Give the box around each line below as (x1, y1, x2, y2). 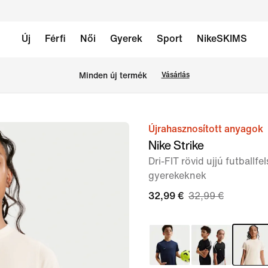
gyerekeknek (148, 170, 206, 181)
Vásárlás (161, 71, 190, 79)
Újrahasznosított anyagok (148, 124, 263, 134)
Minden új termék (78, 71, 147, 80)
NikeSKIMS (196, 33, 247, 44)
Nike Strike (148, 136, 204, 154)
